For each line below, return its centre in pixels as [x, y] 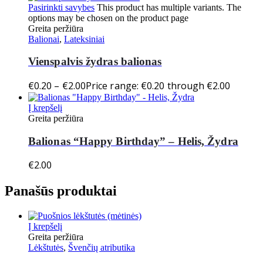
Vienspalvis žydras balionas [95, 62]
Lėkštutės [46, 248]
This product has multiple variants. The [169, 7]
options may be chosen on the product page [108, 18]
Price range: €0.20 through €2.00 [158, 86]
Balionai [44, 39]
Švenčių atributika [102, 248]
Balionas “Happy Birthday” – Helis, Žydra [133, 141]
